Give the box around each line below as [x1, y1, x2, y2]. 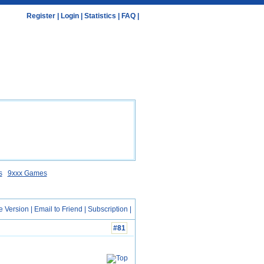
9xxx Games [7, 169, 47, 177]
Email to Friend [34, 205, 82, 213]
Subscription [88, 205, 128, 213]
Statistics [84, 12, 116, 20]
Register [27, 12, 55, 20]
